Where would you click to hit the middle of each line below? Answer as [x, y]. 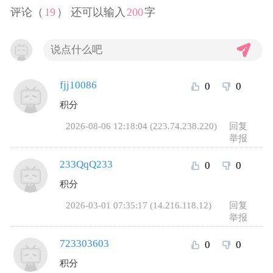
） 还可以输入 [91, 12]
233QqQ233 [87, 165]
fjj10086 [79, 85]
